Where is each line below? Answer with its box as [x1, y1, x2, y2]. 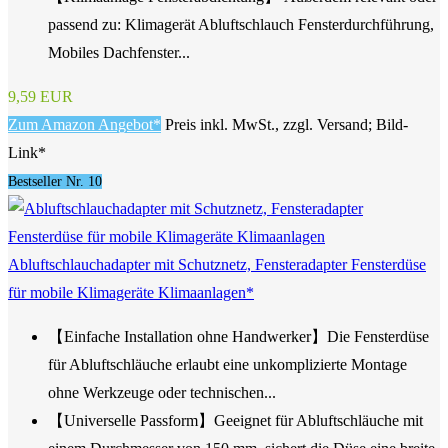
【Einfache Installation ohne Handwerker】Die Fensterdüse [48, 328, 429, 346]
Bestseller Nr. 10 [8, 174, 102, 190]
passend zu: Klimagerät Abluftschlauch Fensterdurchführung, [48, 16, 434, 34]
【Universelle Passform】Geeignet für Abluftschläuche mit [48, 412, 423, 430]
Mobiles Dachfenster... [48, 44, 190, 62]
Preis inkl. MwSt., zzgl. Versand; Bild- [165, 116, 408, 134]
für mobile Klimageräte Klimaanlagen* [8, 284, 254, 302]
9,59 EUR [8, 88, 73, 106]
